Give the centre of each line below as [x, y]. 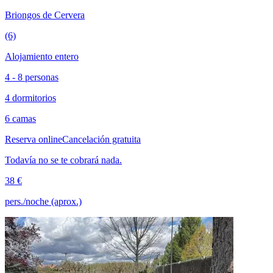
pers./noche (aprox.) [43, 201]
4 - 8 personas [32, 77]
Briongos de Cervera [45, 15]
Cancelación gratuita [101, 139]
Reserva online [34, 139]
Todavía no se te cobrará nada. [63, 160]
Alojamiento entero [42, 56]
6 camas [20, 118]
